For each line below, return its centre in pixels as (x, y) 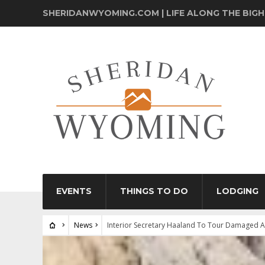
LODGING (237, 191)
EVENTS (74, 191)
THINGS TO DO (154, 191)
